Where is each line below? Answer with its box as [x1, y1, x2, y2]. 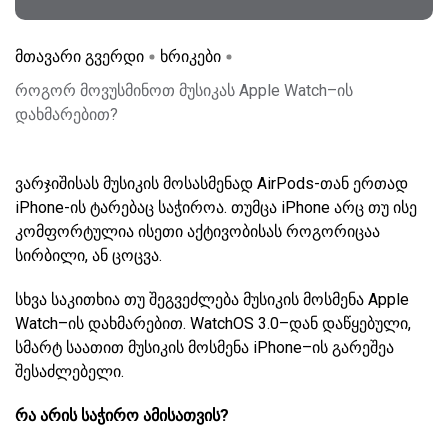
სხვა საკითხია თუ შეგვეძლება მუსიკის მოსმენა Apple [15, 290, 409, 310]
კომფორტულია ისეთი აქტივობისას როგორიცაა [15, 222, 380, 242]
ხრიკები [160, 47, 221, 67]
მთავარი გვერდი [15, 47, 144, 67]
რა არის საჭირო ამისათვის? [15, 406, 229, 426]
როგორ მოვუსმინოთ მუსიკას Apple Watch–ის [15, 81, 353, 101]
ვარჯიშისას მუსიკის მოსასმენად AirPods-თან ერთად [15, 174, 408, 194]
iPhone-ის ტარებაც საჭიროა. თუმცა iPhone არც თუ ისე [15, 198, 417, 218]
